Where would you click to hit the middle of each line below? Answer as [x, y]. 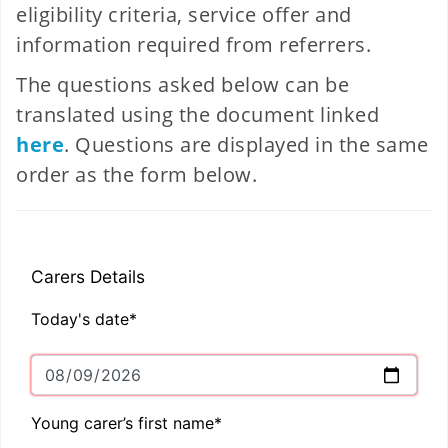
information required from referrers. [193, 44]
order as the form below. [136, 174]
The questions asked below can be [182, 84]
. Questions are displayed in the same [246, 144]
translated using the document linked [197, 114]
